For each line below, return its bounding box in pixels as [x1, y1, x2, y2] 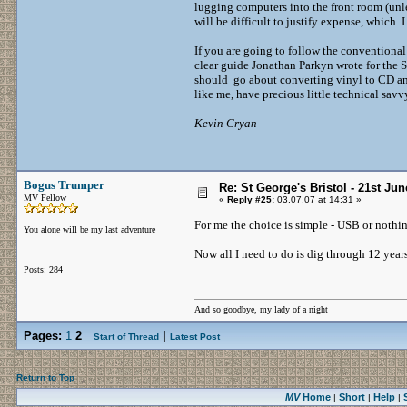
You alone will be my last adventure [24, 224, 155, 234]
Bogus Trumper [24, 178, 104, 192]
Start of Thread [94, 332, 159, 342]
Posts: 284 [24, 264, 63, 274]
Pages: [24, 329, 62, 342]
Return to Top [16, 372, 74, 382]
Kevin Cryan [194, 116, 257, 130]
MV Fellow [24, 193, 66, 203]
